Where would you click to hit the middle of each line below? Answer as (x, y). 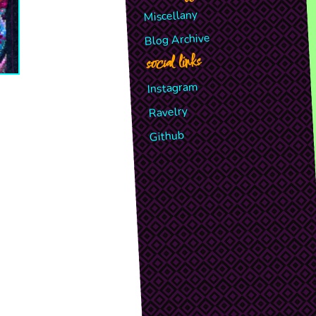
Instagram (173, 88)
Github (167, 136)
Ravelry (168, 112)
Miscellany (170, 16)
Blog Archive (177, 39)
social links (173, 64)
